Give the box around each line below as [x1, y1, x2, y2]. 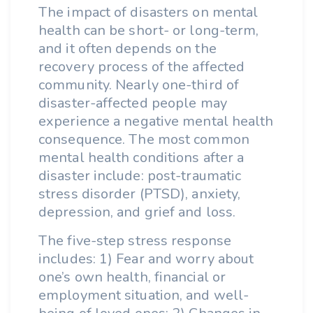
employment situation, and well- [38, 286, 249, 305]
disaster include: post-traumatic [38, 166, 242, 185]
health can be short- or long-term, [38, 21, 259, 40]
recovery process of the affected [38, 57, 245, 76]
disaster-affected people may [38, 94, 227, 112]
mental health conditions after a [38, 148, 245, 167]
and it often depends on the [38, 39, 217, 58]
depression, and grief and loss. [38, 203, 236, 221]
